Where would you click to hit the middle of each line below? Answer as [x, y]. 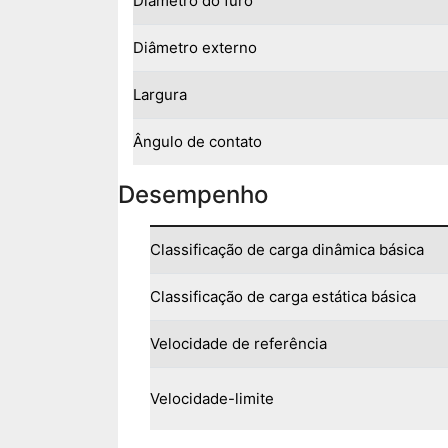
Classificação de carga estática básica [283, 297]
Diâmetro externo [195, 48]
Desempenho [193, 195]
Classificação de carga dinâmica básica [287, 250]
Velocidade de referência [238, 344]
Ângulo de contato [197, 142]
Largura [160, 95]
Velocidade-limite [212, 399]
